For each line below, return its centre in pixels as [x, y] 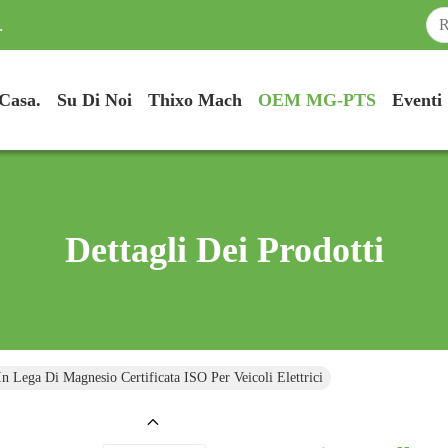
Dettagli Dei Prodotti [224, 250]
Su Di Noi [94, 100]
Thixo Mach [195, 100]
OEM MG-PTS [317, 100]
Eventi [417, 100]
